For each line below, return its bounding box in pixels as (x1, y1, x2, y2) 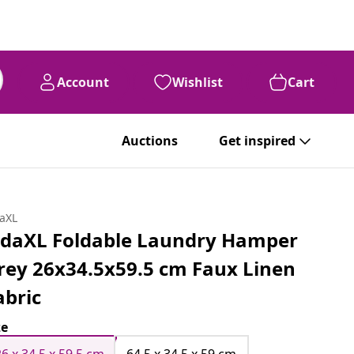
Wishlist (172, 73, 223, 91)
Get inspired (219, 132, 296, 149)
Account (57, 73, 109, 91)
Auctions (122, 132, 178, 149)
